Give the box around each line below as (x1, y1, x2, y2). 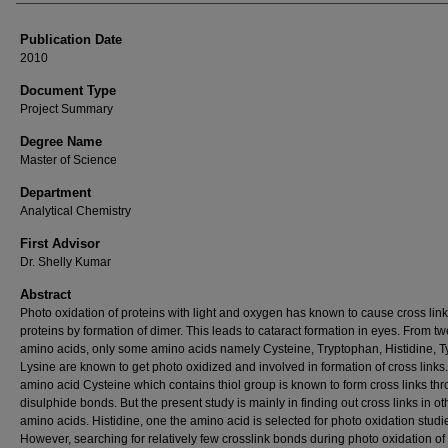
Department (20, 185, 91, 200)
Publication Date (20, 32, 122, 47)
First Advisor (20, 236, 100, 251)
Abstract (20, 287, 71, 302)
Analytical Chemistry (20, 204, 131, 218)
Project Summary (20, 102, 113, 116)
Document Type (20, 83, 116, 98)
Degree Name (20, 134, 102, 149)
